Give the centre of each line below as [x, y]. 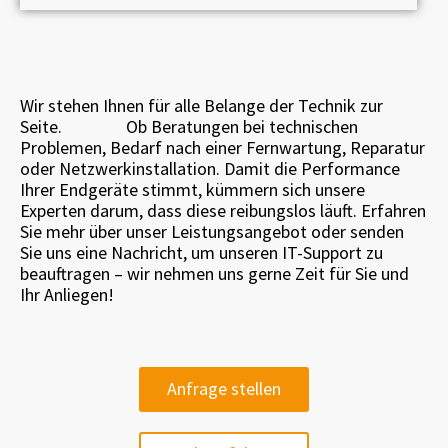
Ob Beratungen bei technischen [242, 127]
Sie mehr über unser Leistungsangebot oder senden [212, 232]
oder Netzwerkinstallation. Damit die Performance [210, 169]
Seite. [73, 127]
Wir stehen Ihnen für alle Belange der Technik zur [201, 106]
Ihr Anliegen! [67, 295]
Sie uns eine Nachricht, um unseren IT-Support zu [201, 253]
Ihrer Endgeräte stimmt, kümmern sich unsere [192, 190]
